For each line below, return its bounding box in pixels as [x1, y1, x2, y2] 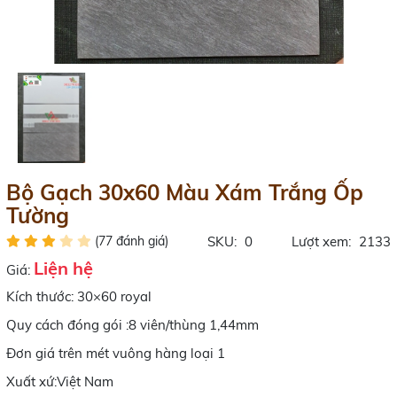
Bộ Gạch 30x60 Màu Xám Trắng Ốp [5, 179, 363, 206]
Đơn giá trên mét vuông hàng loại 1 [5, 345, 225, 362]
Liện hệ [33, 257, 93, 280]
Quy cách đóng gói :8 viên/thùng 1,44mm [5, 316, 259, 334]
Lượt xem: [292, 233, 352, 251]
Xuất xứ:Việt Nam [5, 373, 113, 391]
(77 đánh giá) [90, 233, 168, 250]
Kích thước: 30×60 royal [5, 288, 152, 306]
